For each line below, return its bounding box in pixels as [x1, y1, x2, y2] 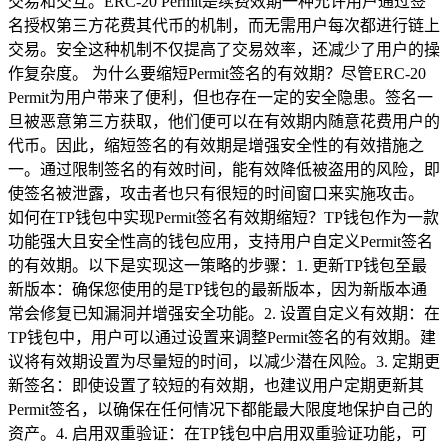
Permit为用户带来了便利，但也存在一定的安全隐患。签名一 [8, 88, 433, 106]
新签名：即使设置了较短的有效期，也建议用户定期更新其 [8, 376, 424, 394]
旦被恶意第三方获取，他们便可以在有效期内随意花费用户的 [8, 112, 440, 130]
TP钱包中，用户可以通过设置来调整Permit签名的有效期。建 [8, 328, 436, 346]
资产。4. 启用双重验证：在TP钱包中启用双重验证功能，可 [8, 424, 427, 442]
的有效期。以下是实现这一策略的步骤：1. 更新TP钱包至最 [8, 256, 427, 274]
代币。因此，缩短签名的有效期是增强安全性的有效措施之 [8, 136, 424, 154]
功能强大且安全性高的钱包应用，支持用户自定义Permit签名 [8, 232, 433, 250]
